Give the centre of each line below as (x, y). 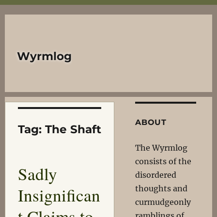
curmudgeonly (163, 202)
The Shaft (73, 129)
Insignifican (59, 195)
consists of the (163, 161)
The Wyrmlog (162, 148)
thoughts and (162, 188)
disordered (156, 175)
